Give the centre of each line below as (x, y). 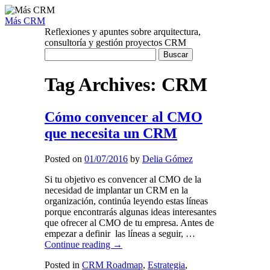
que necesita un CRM (111, 133)
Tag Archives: (103, 85)
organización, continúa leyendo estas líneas (126, 201)
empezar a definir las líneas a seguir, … (120, 233)
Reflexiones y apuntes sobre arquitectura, (123, 32)
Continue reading (79, 244)
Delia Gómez (168, 159)
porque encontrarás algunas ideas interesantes (130, 212)
